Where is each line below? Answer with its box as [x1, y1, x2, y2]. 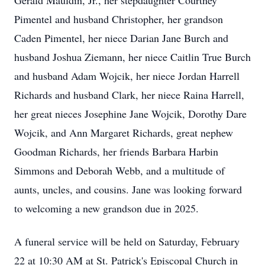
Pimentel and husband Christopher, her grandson [14, 12, 223, 26]
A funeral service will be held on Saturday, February [14, 234, 240, 248]
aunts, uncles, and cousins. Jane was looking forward [14, 182, 242, 196]
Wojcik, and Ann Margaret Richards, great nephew [14, 125, 233, 140]
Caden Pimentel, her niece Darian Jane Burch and [14, 31, 228, 45]
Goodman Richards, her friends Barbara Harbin [14, 144, 218, 159]
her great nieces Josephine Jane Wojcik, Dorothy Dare [14, 106, 247, 121]
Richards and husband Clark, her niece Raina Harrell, [14, 88, 244, 102]
